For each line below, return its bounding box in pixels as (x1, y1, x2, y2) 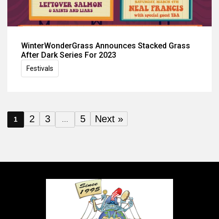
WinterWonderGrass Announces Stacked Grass (21, 41, 190, 50)
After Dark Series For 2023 (21, 50, 116, 60)
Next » (95, 113, 123, 124)
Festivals (26, 64, 53, 72)
